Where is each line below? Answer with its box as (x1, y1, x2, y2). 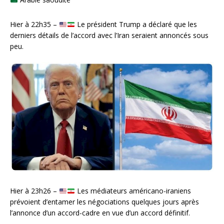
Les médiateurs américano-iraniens (74, 186, 191, 196)
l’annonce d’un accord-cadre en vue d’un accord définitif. (10, 208, 190, 218)
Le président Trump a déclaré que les (74, 19, 197, 29)
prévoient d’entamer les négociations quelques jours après (10, 197, 199, 207)
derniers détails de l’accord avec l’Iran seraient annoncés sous (10, 30, 208, 40)
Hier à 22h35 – (10, 19, 59, 29)
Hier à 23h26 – (10, 186, 59, 196)
